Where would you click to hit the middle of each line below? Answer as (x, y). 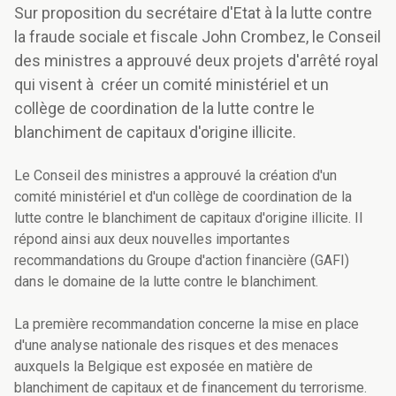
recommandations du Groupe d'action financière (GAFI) (182, 261)
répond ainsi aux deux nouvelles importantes (152, 240)
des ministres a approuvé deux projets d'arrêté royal (196, 61)
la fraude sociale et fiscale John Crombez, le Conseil (198, 37)
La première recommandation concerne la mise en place (187, 324)
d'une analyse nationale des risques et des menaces (176, 346)
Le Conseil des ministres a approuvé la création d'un (175, 176)
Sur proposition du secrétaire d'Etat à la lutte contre (193, 13)
